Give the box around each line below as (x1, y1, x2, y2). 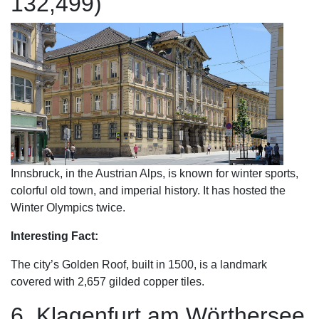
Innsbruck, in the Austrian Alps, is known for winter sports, (11, 167, 298, 179)
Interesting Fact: (11, 230, 98, 242)
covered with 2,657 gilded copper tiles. (11, 276, 204, 288)
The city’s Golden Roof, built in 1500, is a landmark (11, 258, 267, 271)
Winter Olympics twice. (11, 202, 125, 214)
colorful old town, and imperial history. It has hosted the (11, 184, 286, 197)
